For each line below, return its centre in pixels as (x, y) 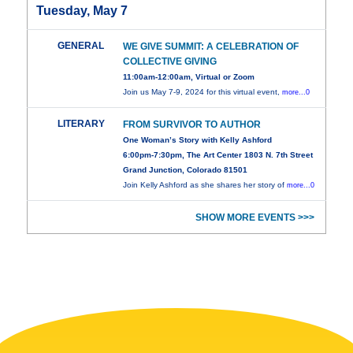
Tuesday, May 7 (82, 11)
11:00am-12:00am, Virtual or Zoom (189, 77)
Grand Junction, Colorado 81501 (186, 170)
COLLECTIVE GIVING (170, 62)
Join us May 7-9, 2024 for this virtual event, (203, 92)
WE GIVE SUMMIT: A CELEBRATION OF (211, 47)
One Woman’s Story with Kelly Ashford (198, 140)
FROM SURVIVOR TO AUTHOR (192, 125)
